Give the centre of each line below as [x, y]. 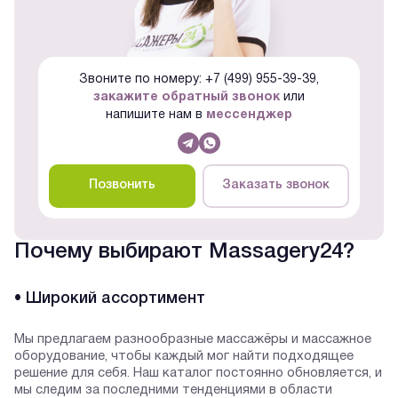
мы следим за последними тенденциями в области [173, 390]
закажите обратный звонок [186, 98]
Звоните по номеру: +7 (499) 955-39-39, [199, 80]
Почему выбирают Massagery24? [184, 253]
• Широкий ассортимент [110, 298]
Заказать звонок [275, 186]
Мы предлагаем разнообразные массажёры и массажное [193, 339]
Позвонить [123, 186]
